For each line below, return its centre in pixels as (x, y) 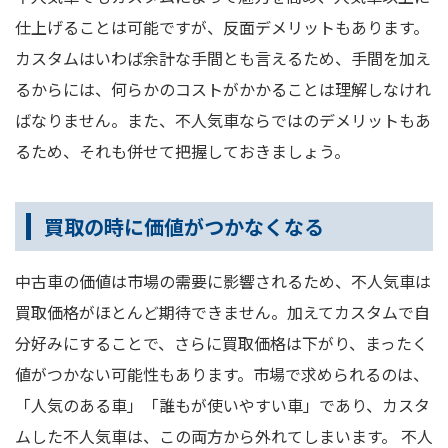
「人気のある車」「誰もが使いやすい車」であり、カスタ (222, 405)
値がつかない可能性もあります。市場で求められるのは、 (222, 374)
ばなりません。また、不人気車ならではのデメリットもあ (223, 120)
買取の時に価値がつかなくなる (184, 227)
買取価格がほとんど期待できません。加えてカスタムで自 (222, 312)
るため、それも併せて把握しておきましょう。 (182, 151)
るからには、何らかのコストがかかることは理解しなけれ (223, 89)
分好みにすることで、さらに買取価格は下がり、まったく (221, 343)
